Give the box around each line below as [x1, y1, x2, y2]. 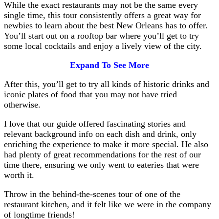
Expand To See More [70, 60, 149, 70]
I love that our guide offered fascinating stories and [4, 118, 186, 129]
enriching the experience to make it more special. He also [4, 139, 208, 149]
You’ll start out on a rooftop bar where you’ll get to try [4, 30, 199, 41]
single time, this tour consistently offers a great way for [4, 10, 201, 20]
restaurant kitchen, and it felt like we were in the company [4, 199, 211, 209]
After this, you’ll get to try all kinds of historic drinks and [4, 79, 209, 89]
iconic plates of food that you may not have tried [4, 89, 177, 99]
